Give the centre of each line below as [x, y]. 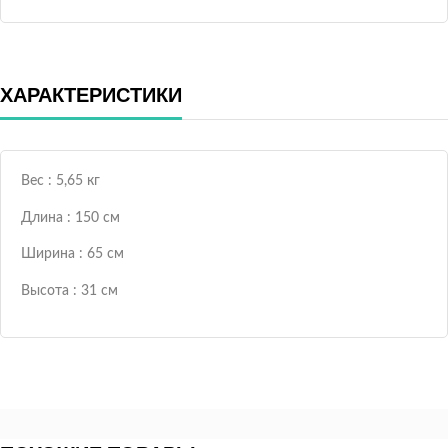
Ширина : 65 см [72, 254]
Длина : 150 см [70, 217]
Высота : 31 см [69, 290]
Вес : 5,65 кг [60, 181]
